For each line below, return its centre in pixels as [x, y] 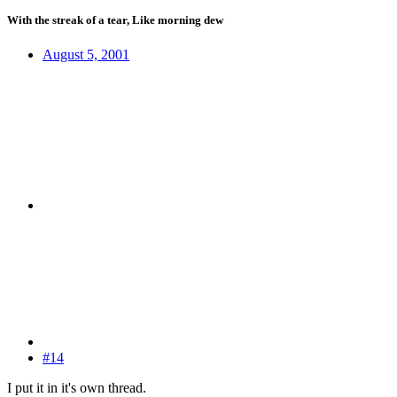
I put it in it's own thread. [77, 387]
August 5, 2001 [86, 54]
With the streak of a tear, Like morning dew [115, 19]
